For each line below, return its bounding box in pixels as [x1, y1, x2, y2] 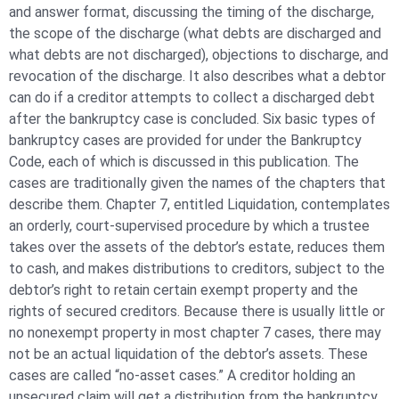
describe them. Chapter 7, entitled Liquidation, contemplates [9, 195, 390, 213]
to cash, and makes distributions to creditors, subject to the [9, 259, 385, 277]
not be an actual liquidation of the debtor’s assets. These [9, 345, 368, 362]
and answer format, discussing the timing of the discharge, [9, 3, 374, 20]
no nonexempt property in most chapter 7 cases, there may [9, 323, 381, 341]
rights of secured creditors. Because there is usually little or [9, 302, 385, 320]
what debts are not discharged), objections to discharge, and [9, 45, 388, 63]
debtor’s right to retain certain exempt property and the [9, 281, 358, 298]
